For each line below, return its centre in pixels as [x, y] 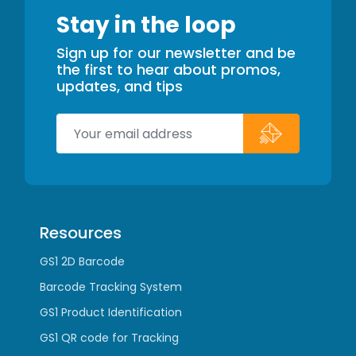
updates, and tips [120, 86]
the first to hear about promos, [168, 69]
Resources [81, 232]
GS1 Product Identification [111, 312]
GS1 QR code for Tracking [110, 337]
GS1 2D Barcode [83, 261]
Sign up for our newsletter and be [176, 52]
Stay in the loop [146, 25]
